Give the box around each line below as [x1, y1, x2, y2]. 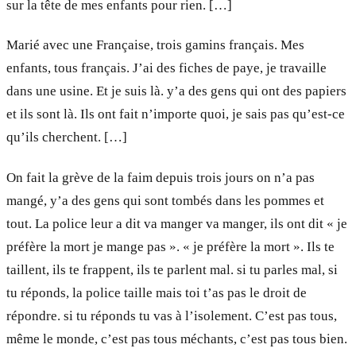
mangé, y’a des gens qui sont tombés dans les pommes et [6, 192, 324, 208]
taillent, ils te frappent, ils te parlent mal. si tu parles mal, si [6, 261, 338, 277]
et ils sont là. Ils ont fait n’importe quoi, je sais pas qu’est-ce [6, 106, 345, 122]
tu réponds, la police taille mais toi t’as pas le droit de [6, 284, 307, 300]
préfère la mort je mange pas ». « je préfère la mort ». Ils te [6, 238, 335, 254]
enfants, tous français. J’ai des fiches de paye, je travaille [6, 60, 327, 76]
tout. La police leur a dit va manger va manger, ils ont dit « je [6, 215, 347, 231]
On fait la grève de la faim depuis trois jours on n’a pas [6, 169, 315, 185]
